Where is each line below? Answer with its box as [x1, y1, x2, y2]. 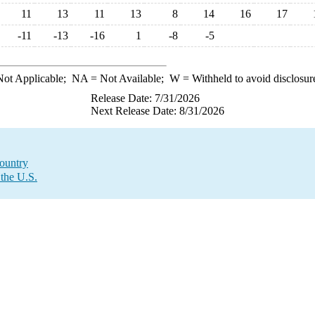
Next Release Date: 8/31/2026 [91, 105, 224, 117]
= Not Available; [87, 72, 169, 84]
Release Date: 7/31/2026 [91, 92, 200, 104]
